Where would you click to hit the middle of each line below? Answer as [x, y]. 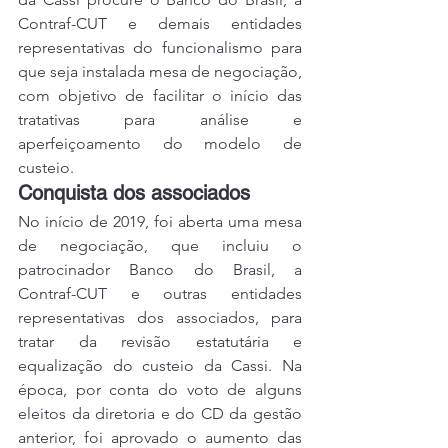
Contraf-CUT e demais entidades [160, 24]
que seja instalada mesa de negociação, [160, 72]
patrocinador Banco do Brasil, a [160, 270]
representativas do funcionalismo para [160, 48]
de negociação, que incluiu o [160, 246]
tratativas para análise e [160, 120]
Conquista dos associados [134, 193]
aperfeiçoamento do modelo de [160, 144]
